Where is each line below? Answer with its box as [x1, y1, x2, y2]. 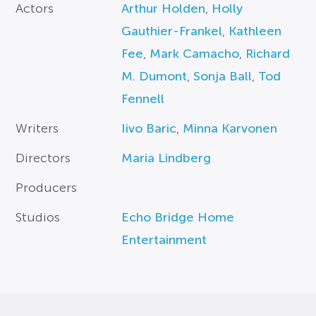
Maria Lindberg [121, 150, 212, 165]
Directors [16, 150, 71, 165]
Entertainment [121, 232, 207, 247]
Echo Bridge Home [121, 209, 235, 224]
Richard [245, 46, 291, 61]
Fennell [121, 91, 165, 106]
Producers [16, 180, 78, 195]
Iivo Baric [121, 121, 177, 135]
